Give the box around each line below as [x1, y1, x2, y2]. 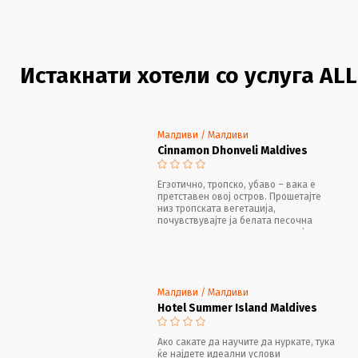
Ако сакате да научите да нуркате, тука [157, 336, 335, 348]
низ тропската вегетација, [157, 202, 276, 214]
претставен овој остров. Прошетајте [157, 190, 321, 202]
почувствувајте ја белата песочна [157, 214, 312, 226]
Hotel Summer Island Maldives [157, 300, 317, 315]
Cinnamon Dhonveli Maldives [157, 143, 308, 157]
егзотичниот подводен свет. [157, 238, 285, 250]
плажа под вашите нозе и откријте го [157, 226, 326, 238]
